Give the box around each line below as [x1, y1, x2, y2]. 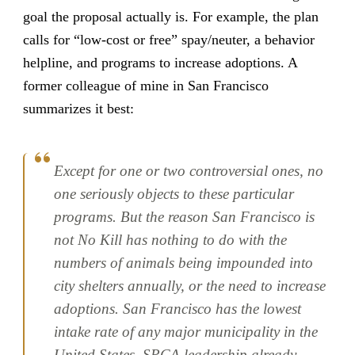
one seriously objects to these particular [54, 185, 295, 202]
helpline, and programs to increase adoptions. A [22, 55, 297, 71]
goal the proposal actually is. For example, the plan [22, 9, 319, 25]
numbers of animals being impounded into [54, 254, 314, 271]
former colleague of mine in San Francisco [22, 78, 269, 94]
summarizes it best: [22, 101, 134, 117]
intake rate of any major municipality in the [54, 323, 319, 340]
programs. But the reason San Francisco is [54, 208, 315, 225]
